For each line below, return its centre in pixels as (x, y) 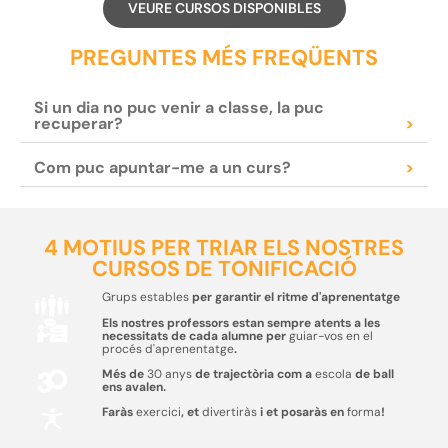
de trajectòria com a (253, 374)
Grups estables (145, 297)
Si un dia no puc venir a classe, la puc (178, 108)
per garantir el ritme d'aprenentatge (294, 297)
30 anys (169, 374)
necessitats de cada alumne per (195, 336)
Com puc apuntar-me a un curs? (162, 168)
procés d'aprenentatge (167, 349)
